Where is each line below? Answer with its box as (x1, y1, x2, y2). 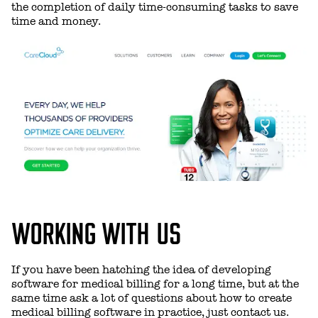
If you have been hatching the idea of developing (11, 263, 271, 276)
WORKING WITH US (11, 213, 180, 249)
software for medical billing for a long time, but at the (11, 277, 299, 290)
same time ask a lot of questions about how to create (11, 291, 292, 305)
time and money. (11, 15, 101, 28)
